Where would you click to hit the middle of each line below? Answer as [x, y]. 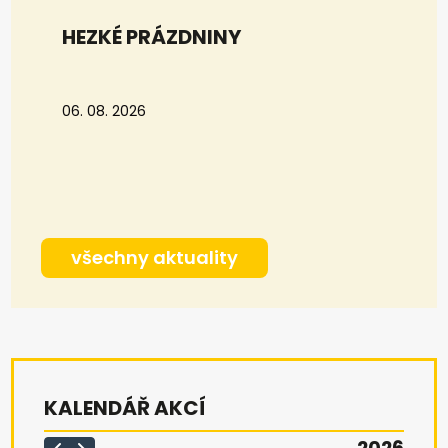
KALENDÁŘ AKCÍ [125, 407]
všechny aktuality [155, 257]
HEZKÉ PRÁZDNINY [152, 36]
